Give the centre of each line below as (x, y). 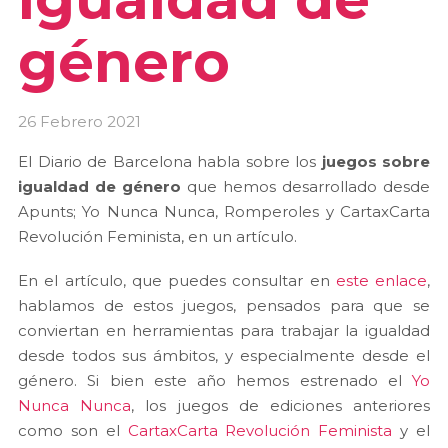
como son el (73, 431)
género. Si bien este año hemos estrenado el (215, 381)
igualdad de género (99, 186)
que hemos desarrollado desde (305, 186)
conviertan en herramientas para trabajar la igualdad (224, 331)
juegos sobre (375, 161)
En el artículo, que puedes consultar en (177, 281)
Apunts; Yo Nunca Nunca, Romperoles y (176, 211)
